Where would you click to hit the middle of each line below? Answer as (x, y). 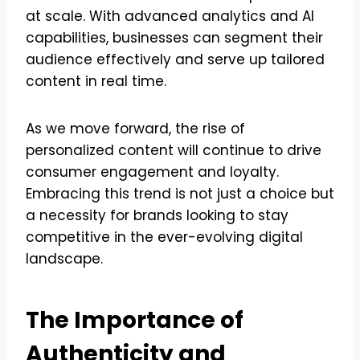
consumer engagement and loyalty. (152, 172)
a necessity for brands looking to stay (157, 215)
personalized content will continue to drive (174, 150)
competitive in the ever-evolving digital (164, 237)
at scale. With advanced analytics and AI (170, 16)
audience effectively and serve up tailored (175, 59)
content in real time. (96, 81)
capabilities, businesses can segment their (174, 37)
